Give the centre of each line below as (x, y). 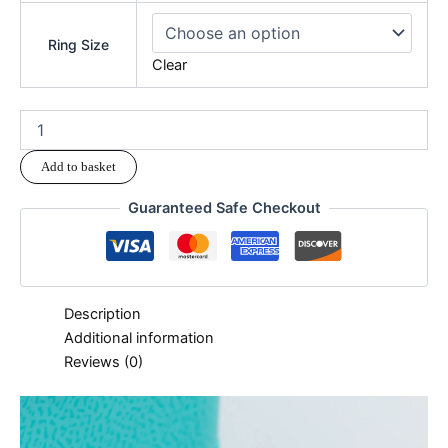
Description (102, 313)
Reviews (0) (103, 361)
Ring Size (78, 44)
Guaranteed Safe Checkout (224, 208)
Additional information (138, 337)
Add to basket (78, 166)
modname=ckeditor (87, 407)
